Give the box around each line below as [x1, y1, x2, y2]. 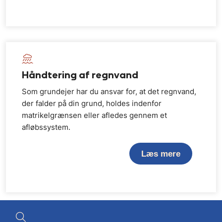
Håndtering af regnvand [22, 69, 138, 81]
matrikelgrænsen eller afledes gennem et [22, 111, 167, 120]
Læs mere [141, 149, 180, 159]
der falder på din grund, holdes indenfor [22, 99, 162, 109]
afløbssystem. [22, 122, 70, 132]
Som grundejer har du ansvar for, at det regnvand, [22, 87, 196, 97]
